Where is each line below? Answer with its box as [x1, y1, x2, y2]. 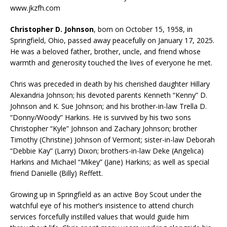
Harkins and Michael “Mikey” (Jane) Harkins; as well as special [10, 157, 209, 167]
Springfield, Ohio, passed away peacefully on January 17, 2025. [10, 35, 214, 45]
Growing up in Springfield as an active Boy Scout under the [10, 189, 202, 199]
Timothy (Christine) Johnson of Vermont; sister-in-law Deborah [10, 134, 215, 144]
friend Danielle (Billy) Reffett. [10, 168, 103, 178]
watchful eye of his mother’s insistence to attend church [10, 200, 194, 210]
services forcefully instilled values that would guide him [10, 211, 189, 221]
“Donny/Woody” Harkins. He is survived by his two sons [10, 112, 191, 122]
